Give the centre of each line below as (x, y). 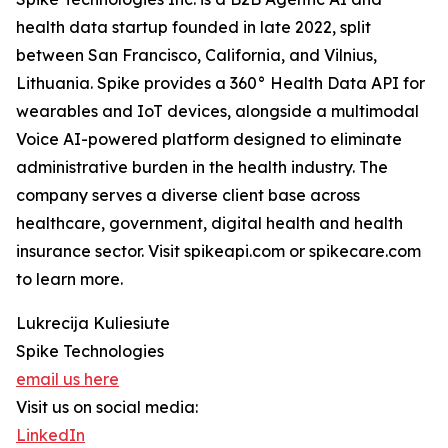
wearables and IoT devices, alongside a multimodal (217, 111)
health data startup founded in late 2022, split (193, 27)
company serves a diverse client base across (188, 195)
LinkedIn (50, 435)
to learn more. (69, 279)
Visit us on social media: (107, 407)
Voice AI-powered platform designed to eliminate (209, 139)
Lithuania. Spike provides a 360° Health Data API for (220, 83)
